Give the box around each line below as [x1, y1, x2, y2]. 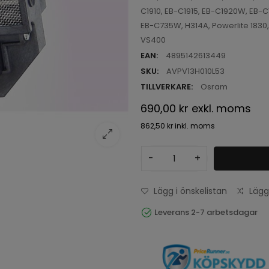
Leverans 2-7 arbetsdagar [154, 206, 258, 218]
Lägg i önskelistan [154, 185, 227, 197]
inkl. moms [175, 121, 215, 131]
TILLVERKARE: [141, 81, 193, 92]
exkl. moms [192, 101, 251, 116]
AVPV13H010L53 [166, 65, 225, 77]
